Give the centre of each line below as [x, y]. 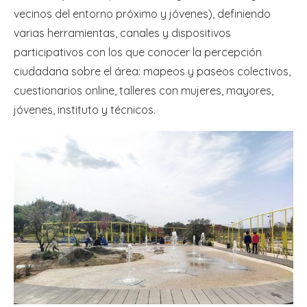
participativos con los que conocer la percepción [138, 52]
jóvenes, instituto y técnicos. [85, 109]
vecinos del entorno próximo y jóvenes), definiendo [142, 13]
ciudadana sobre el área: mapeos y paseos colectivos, [152, 71]
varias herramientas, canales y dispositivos [122, 33]
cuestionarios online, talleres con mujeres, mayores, [144, 90]
